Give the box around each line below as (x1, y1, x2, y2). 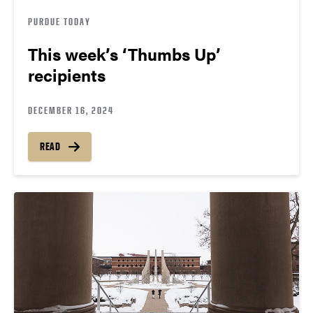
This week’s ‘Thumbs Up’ (28, 42, 221, 66)
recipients (28, 63, 105, 87)
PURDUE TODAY (28, 15, 91, 28)
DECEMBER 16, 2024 (28, 104, 114, 117)
